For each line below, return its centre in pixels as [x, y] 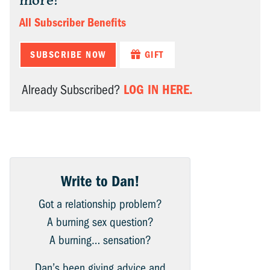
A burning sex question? [100, 222]
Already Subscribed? [73, 90]
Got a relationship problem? [100, 204]
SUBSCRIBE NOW [68, 55]
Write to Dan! [100, 181]
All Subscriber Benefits [73, 23]
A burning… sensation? [100, 240]
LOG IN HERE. [158, 90]
